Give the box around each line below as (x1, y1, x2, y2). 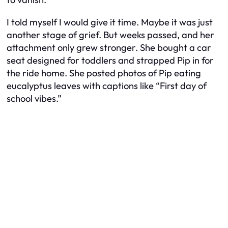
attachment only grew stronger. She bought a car (7, 41, 211, 53)
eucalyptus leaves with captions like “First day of (7, 79, 207, 92)
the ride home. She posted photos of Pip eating (7, 67, 201, 79)
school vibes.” (7, 92, 62, 104)
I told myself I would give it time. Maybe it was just (7, 16, 213, 28)
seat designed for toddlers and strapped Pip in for (7, 54, 214, 66)
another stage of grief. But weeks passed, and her (7, 28, 214, 41)
